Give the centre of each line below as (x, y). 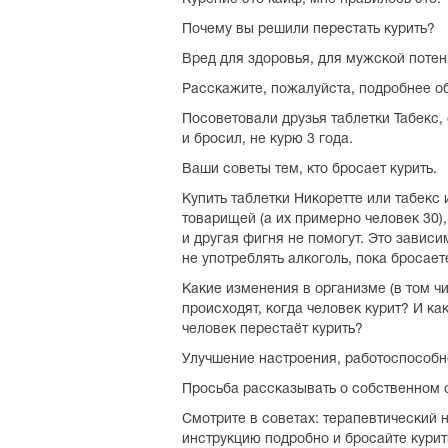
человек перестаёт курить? (272, 329)
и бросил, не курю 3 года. (267, 139)
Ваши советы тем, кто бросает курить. (309, 169)
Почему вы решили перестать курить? (308, 29)
